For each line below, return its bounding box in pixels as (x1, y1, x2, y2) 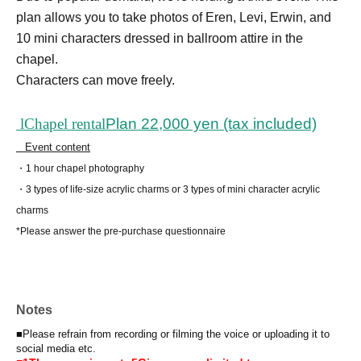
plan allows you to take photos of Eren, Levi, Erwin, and (16, 10, 331, 25)
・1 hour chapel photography (16, 163, 144, 175)
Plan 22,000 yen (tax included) (106, 115, 317, 133)
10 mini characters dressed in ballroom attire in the (16, 31, 303, 46)
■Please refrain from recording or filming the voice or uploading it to (16, 328, 330, 341)
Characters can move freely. (16, 73, 175, 88)
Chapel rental (24, 115, 106, 133)
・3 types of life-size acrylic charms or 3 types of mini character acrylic (16, 184, 320, 196)
